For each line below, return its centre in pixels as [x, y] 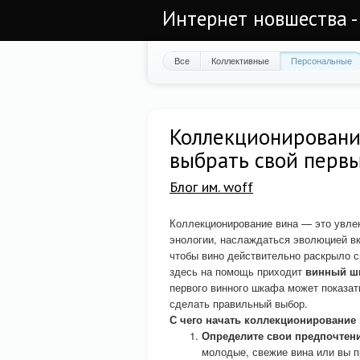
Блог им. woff [211, 187]
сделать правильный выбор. [239, 303]
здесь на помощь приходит [237, 271]
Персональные [321, 60]
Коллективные [240, 60]
